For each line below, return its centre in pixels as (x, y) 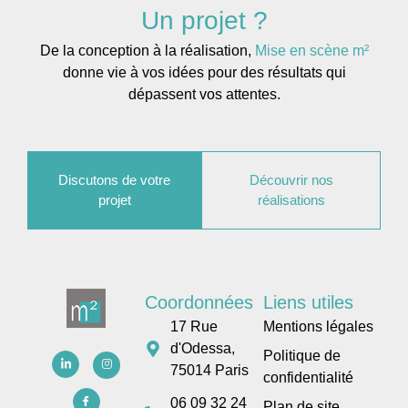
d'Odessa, (202, 348)
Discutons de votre (115, 179)
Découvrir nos (291, 179)
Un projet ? (204, 21)
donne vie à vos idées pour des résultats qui (204, 73)
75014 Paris (209, 370)
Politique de (301, 355)
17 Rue (194, 326)
